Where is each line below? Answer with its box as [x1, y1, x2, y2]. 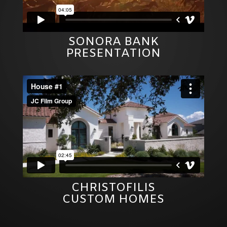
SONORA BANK [68, 34, 159, 50]
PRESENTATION [66, 46, 161, 62]
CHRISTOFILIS [71, 180, 156, 196]
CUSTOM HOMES [62, 192, 165, 207]
